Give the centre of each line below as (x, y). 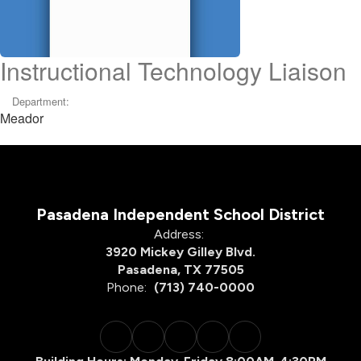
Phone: (127, 287)
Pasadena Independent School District (180, 214)
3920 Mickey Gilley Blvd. (180, 252)
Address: (178, 234)
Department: (41, 101)
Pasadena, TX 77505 (180, 270)
